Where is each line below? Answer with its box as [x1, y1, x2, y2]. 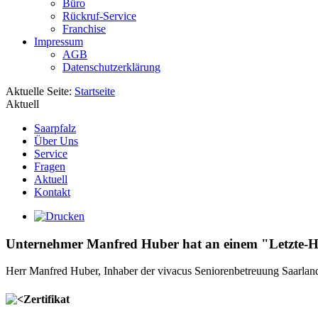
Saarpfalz [34, 122, 76, 134]
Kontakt [34, 186, 70, 198]
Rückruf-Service [62, 10, 136, 22]
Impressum [34, 35, 83, 48]
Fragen [34, 160, 65, 172]
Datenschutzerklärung [62, 61, 160, 73]
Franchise [62, 23, 106, 35]
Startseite [75, 85, 115, 97]
